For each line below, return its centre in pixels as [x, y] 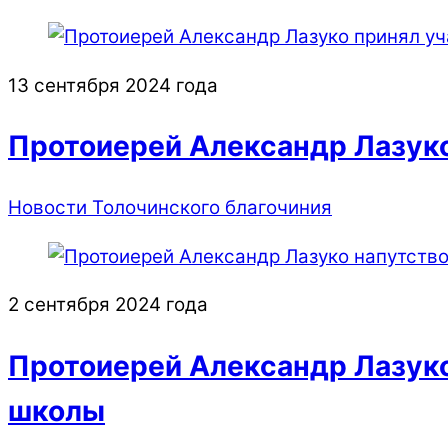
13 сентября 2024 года [113, 85]
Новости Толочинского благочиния [170, 207]
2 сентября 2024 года [108, 305]
